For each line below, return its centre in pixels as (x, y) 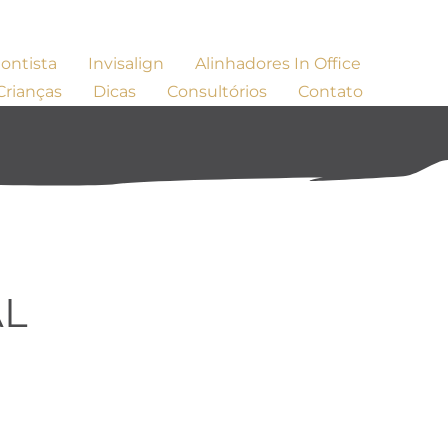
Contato (331, 91)
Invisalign (125, 63)
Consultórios (217, 91)
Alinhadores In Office (277, 63)
